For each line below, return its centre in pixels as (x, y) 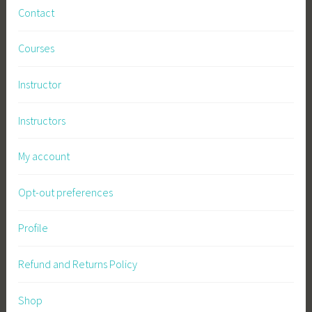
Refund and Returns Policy (78, 264)
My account (44, 156)
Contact (37, 12)
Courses (37, 48)
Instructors (42, 120)
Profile (33, 228)
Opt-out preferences (66, 192)
